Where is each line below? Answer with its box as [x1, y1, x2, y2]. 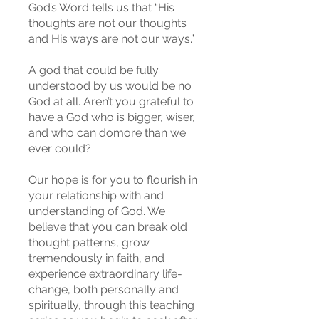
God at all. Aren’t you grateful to [28, 95, 194, 108]
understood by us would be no [28, 79, 192, 93]
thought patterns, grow [28, 236, 150, 249]
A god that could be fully [28, 63, 159, 77]
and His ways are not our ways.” [28, 32, 194, 46]
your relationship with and [28, 189, 164, 202]
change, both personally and [28, 283, 179, 296]
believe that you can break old [28, 220, 187, 234]
